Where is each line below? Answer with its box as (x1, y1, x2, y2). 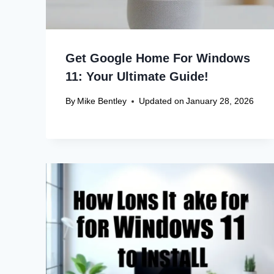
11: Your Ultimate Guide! (65, 70, 209, 83)
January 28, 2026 (186, 96, 254, 106)
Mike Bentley (77, 96, 127, 106)
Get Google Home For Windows (65, 51, 250, 65)
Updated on (139, 96, 185, 106)
